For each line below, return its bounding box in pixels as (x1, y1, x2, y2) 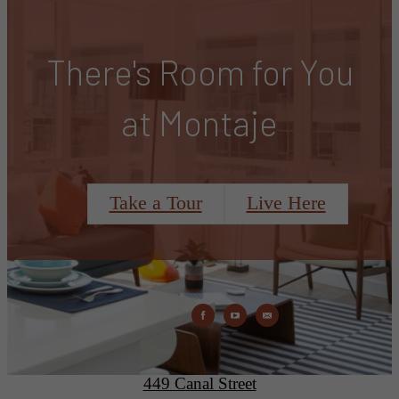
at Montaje (121, 102, 278, 144)
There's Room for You (45, 52, 354, 94)
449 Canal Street (142, 373, 256, 393)
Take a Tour (109, 192, 202, 215)
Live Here (246, 192, 326, 215)
